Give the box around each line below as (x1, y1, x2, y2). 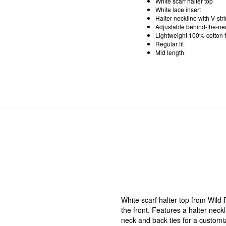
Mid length (155, 47, 184, 56)
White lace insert (155, 5, 201, 14)
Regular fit (155, 39, 184, 48)
